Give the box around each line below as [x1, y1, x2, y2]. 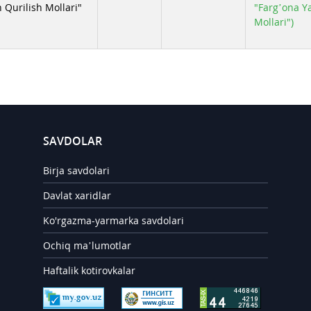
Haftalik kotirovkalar [43, 264, 136, 277]
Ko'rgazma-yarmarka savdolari [43, 214, 185, 227]
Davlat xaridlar [43, 189, 112, 202]
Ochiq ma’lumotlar [43, 239, 132, 252]
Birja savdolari [43, 164, 110, 177]
